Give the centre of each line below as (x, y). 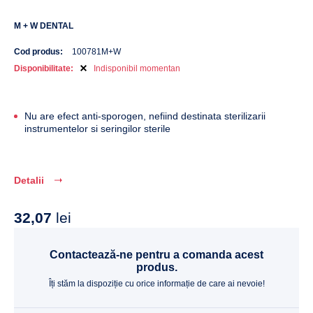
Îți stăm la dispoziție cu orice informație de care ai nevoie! (156, 284)
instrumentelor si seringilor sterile (97, 129)
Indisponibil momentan (137, 68)
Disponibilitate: (44, 68)
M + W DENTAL (44, 26)
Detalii (29, 180)
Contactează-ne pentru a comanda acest (156, 255)
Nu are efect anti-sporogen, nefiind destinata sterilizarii (145, 116)
